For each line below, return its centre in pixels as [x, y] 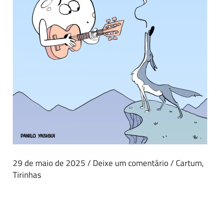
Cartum [189, 163]
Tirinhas [27, 175]
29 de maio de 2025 [50, 163]
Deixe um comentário [131, 163]
